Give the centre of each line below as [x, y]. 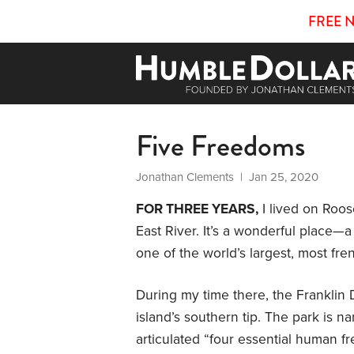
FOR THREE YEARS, [197, 209]
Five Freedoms [220, 145]
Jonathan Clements [185, 177]
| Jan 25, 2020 [276, 177]
